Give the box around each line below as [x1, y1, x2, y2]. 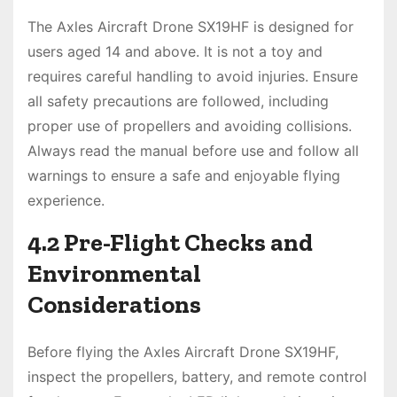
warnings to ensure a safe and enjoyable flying [27, 167, 340, 185]
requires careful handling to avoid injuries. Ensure [27, 67, 358, 86]
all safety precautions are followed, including [27, 92, 329, 111]
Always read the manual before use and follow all [27, 142, 359, 160]
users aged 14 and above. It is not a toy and [27, 43, 323, 61]
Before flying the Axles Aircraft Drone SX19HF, [27, 343, 339, 362]
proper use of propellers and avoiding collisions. [27, 117, 352, 136]
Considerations [27, 290, 201, 320]
